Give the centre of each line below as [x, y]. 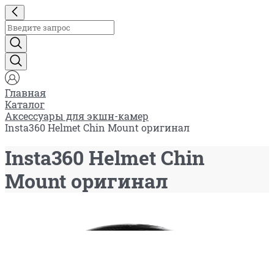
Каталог [25, 104]
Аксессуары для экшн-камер [77, 116]
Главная [25, 93]
